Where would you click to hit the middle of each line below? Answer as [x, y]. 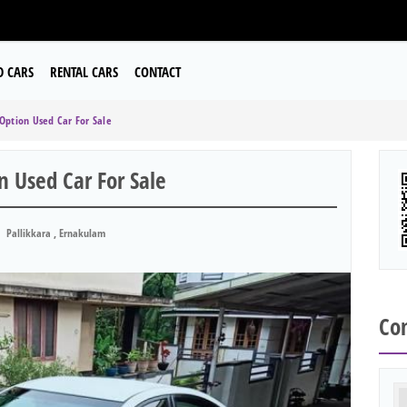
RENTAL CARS [84, 72]
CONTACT [158, 72]
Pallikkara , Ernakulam [55, 233]
